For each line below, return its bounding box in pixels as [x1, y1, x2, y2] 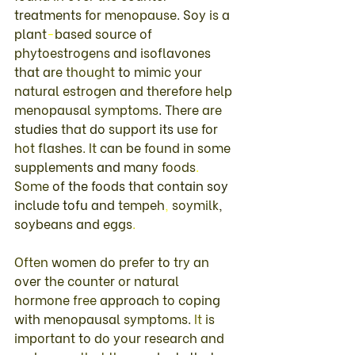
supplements [14, 156, 97, 175]
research [144, 327, 200, 346]
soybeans [14, 213, 76, 232]
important [14, 327, 78, 346]
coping [178, 289, 223, 308]
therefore [147, 80, 205, 99]
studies [14, 118, 61, 137]
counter [67, 270, 118, 289]
